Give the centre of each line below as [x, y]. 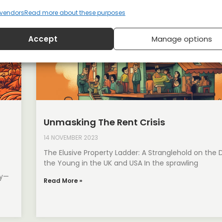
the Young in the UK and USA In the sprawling [121, 163]
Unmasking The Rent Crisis [105, 122]
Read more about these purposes [75, 13]
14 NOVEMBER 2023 [71, 137]
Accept [43, 39]
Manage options [182, 39]
